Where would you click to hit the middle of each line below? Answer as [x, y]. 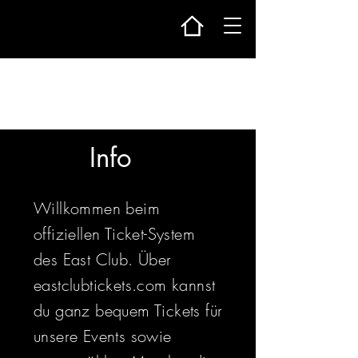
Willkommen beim [97, 208]
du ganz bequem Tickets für [128, 310]
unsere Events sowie [103, 336]
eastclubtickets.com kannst [125, 285]
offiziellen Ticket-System [114, 234]
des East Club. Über [103, 259]
